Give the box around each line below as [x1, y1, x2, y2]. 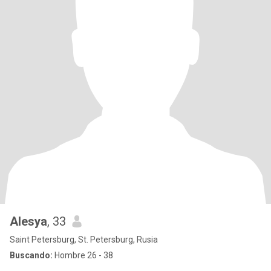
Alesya [10, 214, 47, 229]
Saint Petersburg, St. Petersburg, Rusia [10, 235, 158, 244]
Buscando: [10, 250, 53, 260]
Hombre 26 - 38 [53, 250, 113, 260]
